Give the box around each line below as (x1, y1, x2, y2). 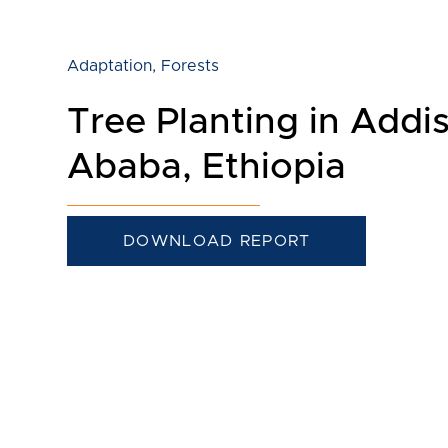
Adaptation (67, 57, 153, 74)
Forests (161, 57, 220, 74)
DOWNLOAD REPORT (123, 232, 311, 249)
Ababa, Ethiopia (67, 148, 347, 185)
